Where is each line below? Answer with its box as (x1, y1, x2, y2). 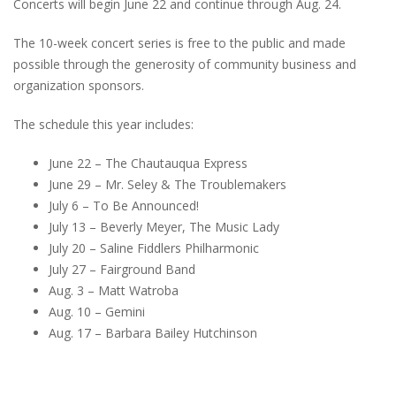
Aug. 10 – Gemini (49, 302, 145, 320)
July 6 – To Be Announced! (49, 196, 199, 214)
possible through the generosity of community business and (13, 55, 356, 72)
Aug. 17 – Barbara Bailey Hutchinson (49, 324, 257, 341)
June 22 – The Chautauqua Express (49, 154, 247, 171)
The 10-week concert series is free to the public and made (13, 34, 346, 51)
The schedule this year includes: (13, 115, 194, 133)
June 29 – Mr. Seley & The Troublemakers (49, 175, 286, 193)
